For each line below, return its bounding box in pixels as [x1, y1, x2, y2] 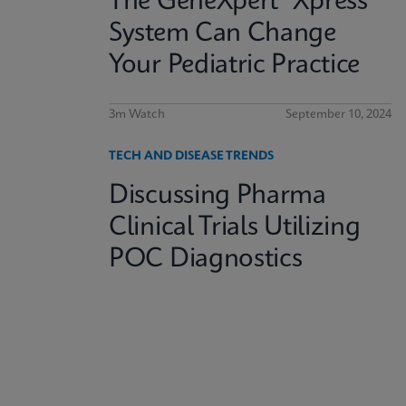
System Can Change [109, 21, 336, 47]
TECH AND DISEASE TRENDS [109, 150, 274, 162]
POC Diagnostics [109, 246, 303, 273]
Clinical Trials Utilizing [109, 215, 361, 241]
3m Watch [109, 109, 165, 121]
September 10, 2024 [285, 109, 391, 121]
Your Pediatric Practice [109, 53, 361, 79]
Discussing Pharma [109, 183, 326, 209]
